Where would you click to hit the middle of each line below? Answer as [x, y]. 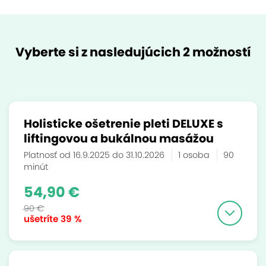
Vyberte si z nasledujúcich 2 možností [133, 52]
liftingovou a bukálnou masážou [119, 139]
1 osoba [195, 155]
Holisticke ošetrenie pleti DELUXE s [123, 124]
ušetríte [41, 219]
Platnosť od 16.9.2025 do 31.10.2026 [95, 155]
